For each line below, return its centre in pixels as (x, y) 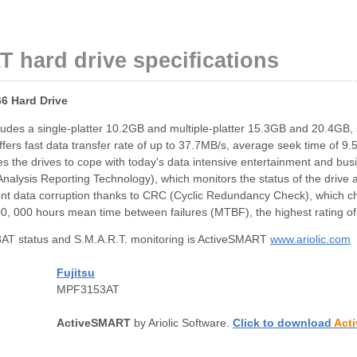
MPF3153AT (88, 290)
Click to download (283, 324)
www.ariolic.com (310, 240)
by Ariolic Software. (182, 324)
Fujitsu (76, 273)
